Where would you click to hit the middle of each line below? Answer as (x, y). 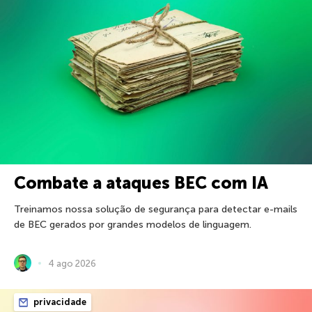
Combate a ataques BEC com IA (141, 183)
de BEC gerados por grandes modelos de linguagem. (133, 225)
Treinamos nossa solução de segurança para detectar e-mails (156, 210)
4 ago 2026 (72, 263)
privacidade (59, 302)
